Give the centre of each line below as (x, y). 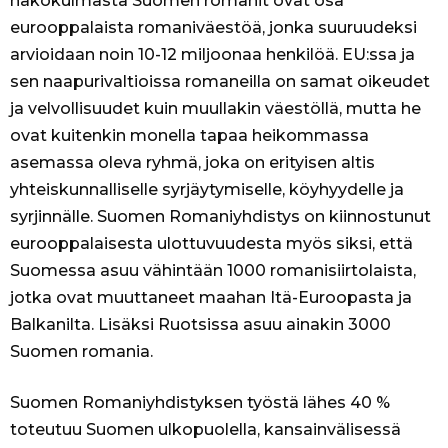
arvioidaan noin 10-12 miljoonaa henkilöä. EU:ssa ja (212, 55)
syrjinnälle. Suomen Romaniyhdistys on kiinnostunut (220, 217)
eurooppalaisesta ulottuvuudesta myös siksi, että (211, 244)
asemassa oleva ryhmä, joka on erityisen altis (192, 163)
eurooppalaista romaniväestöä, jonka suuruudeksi (213, 28)
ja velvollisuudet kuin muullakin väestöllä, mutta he (215, 109)
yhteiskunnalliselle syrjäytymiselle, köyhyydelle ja (207, 190)
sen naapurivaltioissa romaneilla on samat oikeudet (220, 82)
